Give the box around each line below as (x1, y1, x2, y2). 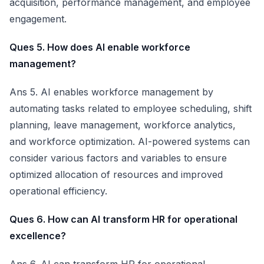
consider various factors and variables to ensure (9, 152, 227, 164)
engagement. (9, 13, 67, 25)
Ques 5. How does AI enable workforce (9, 41, 190, 53)
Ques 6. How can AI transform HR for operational (9, 213, 237, 225)
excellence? (9, 230, 66, 242)
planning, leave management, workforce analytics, (9, 119, 236, 131)
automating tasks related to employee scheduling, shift (9, 103, 252, 114)
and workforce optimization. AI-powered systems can (9, 136, 250, 147)
